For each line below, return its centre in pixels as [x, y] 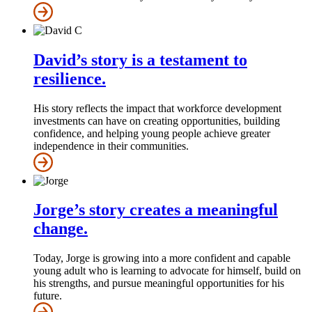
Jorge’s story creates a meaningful [156, 210]
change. [61, 229]
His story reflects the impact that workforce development [157, 108]
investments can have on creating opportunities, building [157, 120]
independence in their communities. [111, 146]
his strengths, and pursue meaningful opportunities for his [159, 283]
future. [48, 296]
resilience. [70, 78]
